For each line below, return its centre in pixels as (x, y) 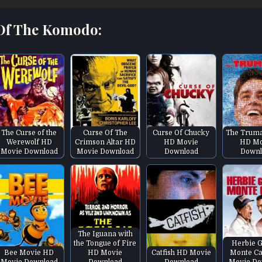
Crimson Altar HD (105, 142)
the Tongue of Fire (105, 243)
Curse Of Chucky (181, 132)
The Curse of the (29, 132)
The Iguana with (105, 234)
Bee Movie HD (29, 252)
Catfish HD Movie (181, 252)
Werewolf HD (29, 142)
